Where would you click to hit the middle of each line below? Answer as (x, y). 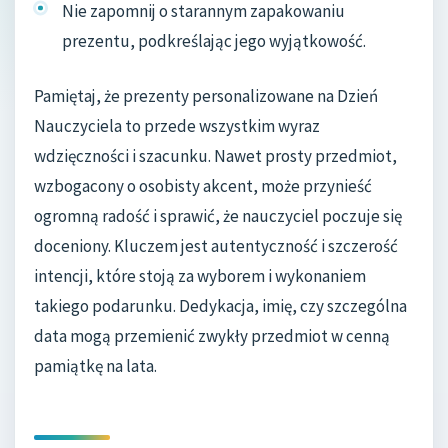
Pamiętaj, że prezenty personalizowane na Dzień (206, 96)
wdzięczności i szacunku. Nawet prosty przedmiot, (215, 156)
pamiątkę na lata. (95, 366)
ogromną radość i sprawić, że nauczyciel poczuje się (218, 216)
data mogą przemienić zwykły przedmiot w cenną (212, 336)
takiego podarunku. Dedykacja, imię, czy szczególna (220, 306)
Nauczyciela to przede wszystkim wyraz (177, 126)
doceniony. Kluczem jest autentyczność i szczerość (216, 246)
